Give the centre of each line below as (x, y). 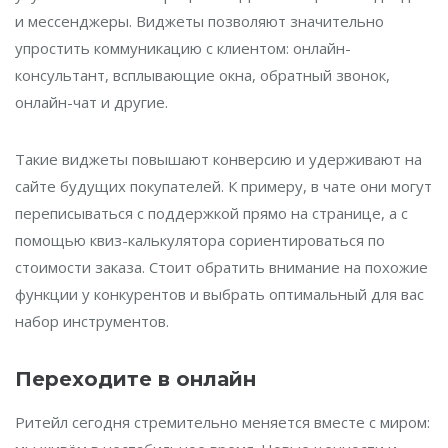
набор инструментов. (92, 321)
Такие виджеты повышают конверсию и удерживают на (218, 159)
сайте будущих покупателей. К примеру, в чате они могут (223, 186)
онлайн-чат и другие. (91, 102)
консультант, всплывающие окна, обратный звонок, (202, 75)
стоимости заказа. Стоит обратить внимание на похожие (221, 267)
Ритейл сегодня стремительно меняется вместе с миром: (222, 422)
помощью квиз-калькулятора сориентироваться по (200, 240)
